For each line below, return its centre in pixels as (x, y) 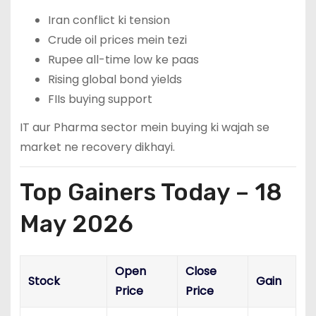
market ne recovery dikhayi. (97, 147)
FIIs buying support (100, 99)
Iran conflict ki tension (109, 20)
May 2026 (76, 224)
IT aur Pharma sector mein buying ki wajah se (144, 128)
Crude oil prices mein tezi (117, 39)
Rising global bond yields (115, 79)
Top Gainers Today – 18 (151, 192)
